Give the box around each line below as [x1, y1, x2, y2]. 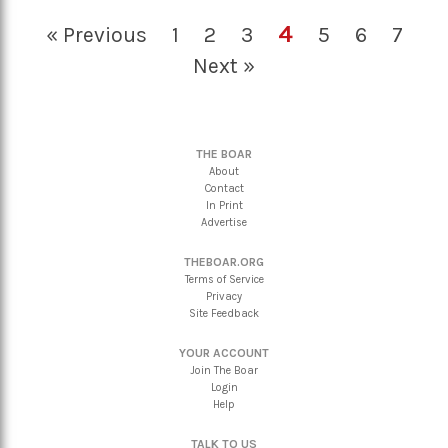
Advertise [201, 216, 247, 230]
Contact [204, 182, 244, 196]
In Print [205, 199, 243, 213]
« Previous [45, 22, 147, 48]
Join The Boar [190, 364, 258, 378]
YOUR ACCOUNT [179, 346, 269, 361]
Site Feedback [189, 307, 259, 321]
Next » [193, 53, 255, 79]
